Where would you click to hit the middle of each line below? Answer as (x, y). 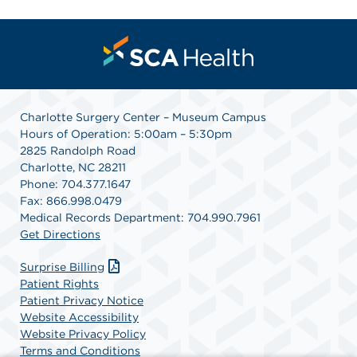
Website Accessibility (79, 317)
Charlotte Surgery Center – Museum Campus (143, 117)
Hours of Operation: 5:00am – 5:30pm (126, 133)
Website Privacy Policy (83, 333)
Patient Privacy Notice (82, 300)
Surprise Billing (62, 267)
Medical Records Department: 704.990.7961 (140, 217)
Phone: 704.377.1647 (75, 184)
